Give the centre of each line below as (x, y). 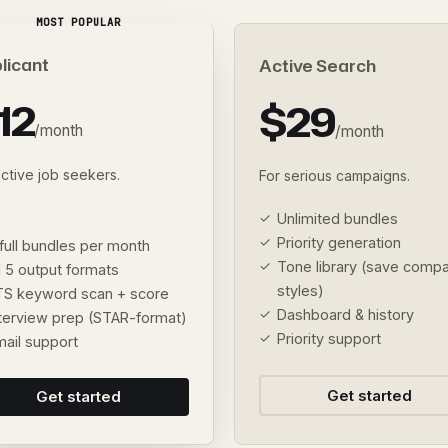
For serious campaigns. (334, 175)
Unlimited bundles (337, 218)
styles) (300, 290)
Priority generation (339, 242)
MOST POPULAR (78, 22)
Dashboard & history (345, 314)
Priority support (329, 338)
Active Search (317, 65)
